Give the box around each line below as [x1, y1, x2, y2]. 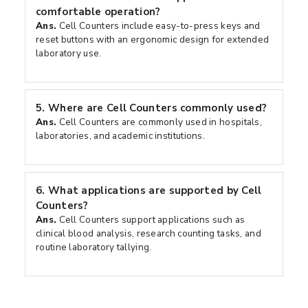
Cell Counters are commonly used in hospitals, [56, 115, 263, 129]
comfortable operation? [36, 5, 161, 19]
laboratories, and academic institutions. [36, 129, 206, 142]
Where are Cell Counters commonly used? [47, 101, 267, 115]
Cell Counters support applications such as [56, 213, 245, 226]
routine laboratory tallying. [36, 241, 152, 254]
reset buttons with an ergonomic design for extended [36, 33, 269, 46]
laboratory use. [36, 47, 102, 60]
